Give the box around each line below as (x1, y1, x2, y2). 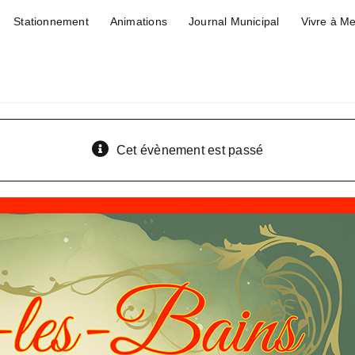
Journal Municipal (188, 15, 280, 28)
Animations (109, 15, 167, 28)
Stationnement (13, 15, 89, 28)
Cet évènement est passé (116, 143, 264, 157)
